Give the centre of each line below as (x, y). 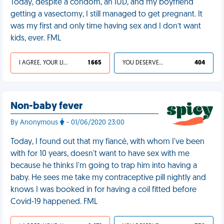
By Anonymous (35, 123)
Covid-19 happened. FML (54, 202)
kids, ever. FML (36, 38)
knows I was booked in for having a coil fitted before (103, 190)
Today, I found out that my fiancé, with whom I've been (107, 142)
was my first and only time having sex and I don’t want (106, 26)
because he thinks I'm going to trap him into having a (104, 166)
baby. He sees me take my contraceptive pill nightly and (108, 178)
